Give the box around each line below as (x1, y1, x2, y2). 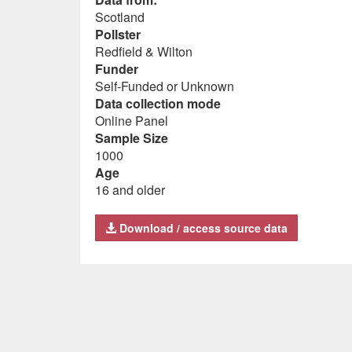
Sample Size (95, 129, 168, 147)
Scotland (95, 8, 145, 26)
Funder (95, 60, 138, 78)
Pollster (95, 25, 141, 43)
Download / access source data (116, 220, 288, 236)
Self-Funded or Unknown (95, 77, 234, 95)
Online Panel (95, 112, 168, 130)
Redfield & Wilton (95, 42, 192, 60)
